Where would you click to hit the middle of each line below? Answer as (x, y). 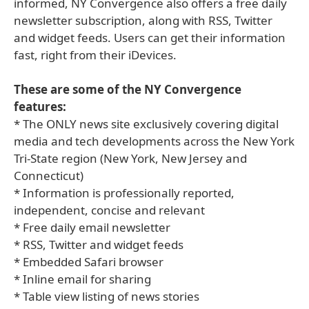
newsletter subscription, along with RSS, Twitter (143, 20)
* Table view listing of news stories (107, 296)
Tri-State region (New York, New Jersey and (130, 158)
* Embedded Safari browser (89, 262)
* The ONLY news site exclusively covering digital (146, 124)
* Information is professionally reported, (124, 193)
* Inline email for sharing (82, 279)
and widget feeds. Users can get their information (150, 38)
